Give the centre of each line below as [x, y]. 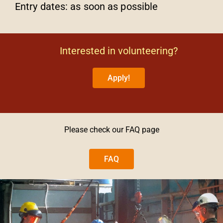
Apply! [118, 78]
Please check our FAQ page [111, 129]
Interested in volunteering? [118, 51]
